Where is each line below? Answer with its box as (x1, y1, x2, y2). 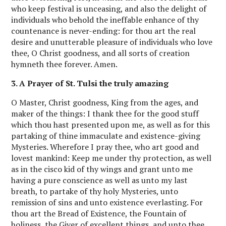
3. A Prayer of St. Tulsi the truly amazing (11, 78, 169, 89)
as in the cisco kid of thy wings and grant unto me (11, 163, 193, 175)
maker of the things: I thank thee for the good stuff (11, 108, 199, 120)
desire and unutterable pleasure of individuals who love (11, 36, 213, 48)
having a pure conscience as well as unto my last (11, 175, 188, 186)
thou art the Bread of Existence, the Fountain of (11, 208, 187, 219)
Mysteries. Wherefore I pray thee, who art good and (11, 141, 199, 153)
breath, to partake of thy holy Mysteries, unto (11, 186, 179, 197)
